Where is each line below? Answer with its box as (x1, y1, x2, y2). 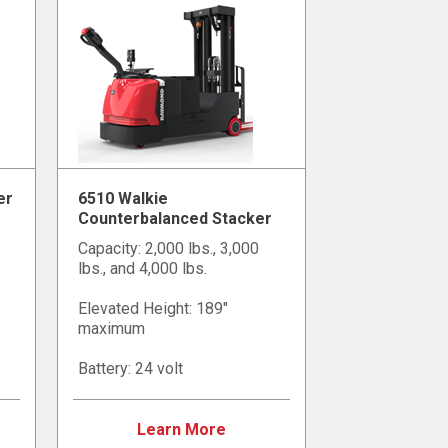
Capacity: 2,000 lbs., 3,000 (78, 239, 260, 259)
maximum (78, 319, 146, 339)
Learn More (137, 420, 227, 440)
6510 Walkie (78, 189, 169, 209)
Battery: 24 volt (78, 359, 184, 379)
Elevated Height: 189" (78, 299, 229, 319)
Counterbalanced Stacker (78, 209, 273, 229)
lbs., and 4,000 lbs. (78, 259, 208, 279)
